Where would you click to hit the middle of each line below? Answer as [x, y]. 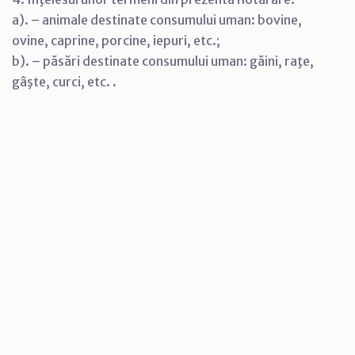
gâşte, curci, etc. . [64, 82]
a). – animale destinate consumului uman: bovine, [157, 20]
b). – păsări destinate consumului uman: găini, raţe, [163, 61]
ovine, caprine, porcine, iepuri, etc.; [116, 40]
